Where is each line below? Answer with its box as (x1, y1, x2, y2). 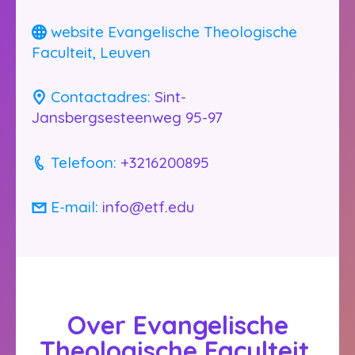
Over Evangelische (67, 309, 288, 342)
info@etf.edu (102, 197, 194, 216)
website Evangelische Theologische (51, 21, 297, 41)
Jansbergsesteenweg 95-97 (32, 108, 223, 128)
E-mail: (47, 197, 102, 216)
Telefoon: (47, 152, 120, 172)
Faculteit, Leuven (32, 42, 151, 62)
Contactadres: (47, 87, 155, 107)
